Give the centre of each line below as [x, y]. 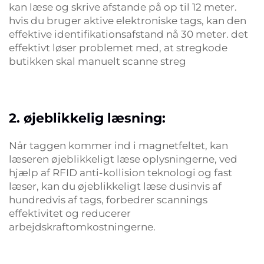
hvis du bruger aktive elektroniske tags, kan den [128, 21]
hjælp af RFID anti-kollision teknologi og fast [121, 173]
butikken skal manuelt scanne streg [98, 61]
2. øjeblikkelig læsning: [87, 118]
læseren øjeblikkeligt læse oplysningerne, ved [123, 159]
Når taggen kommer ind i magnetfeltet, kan [118, 146]
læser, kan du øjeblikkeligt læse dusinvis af [115, 186]
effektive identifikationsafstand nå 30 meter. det [128, 34]
